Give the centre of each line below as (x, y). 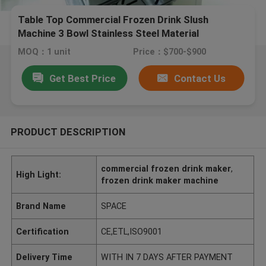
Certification (43, 231)
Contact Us (200, 78)
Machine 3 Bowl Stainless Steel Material (109, 34)
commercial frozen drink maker (166, 168)
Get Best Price (83, 78)
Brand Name (41, 206)
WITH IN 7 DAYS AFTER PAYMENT (167, 257)
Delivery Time (45, 257)
